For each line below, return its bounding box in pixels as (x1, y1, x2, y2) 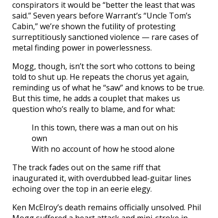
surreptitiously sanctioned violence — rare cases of (12, 32, 199, 43)
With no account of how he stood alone (32, 144, 175, 155)
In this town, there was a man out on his (32, 122, 178, 133)
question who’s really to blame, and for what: (12, 104, 175, 115)
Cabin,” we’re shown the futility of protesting (12, 21, 176, 32)
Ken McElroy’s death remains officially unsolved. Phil (12, 202, 201, 213)
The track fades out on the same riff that (12, 162, 161, 173)
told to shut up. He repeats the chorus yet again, (12, 72, 189, 83)
